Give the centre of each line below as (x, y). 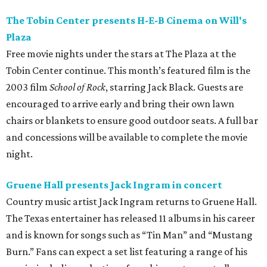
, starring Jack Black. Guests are (174, 87)
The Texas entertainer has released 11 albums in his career (131, 218)
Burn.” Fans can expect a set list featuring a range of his (127, 252)
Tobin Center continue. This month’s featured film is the (128, 71)
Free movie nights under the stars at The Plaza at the (121, 54)
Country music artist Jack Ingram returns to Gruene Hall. (131, 202)
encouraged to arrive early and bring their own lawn (120, 104)
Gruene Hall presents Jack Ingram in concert (114, 185)
